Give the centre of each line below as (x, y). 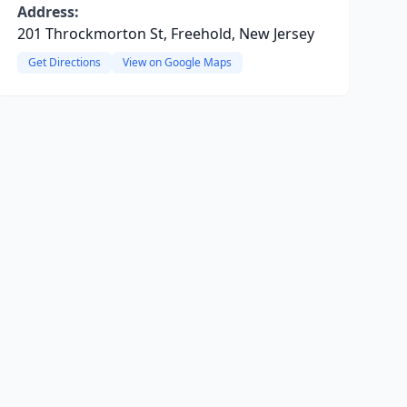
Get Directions (64, 62)
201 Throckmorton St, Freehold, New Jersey (165, 34)
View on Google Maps (177, 62)
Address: (48, 12)
